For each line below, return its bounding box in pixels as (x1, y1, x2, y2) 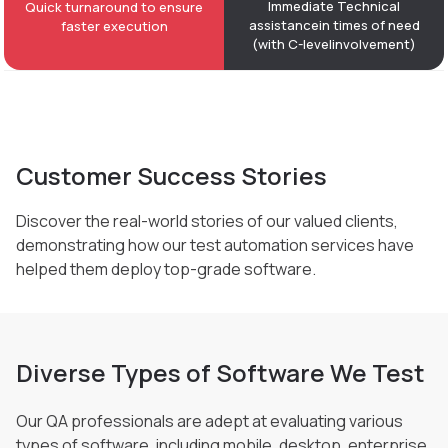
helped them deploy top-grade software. (16, 257, 316, 280)
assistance (248, 15, 319, 34)
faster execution (60, 16, 168, 35)
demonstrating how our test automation (16, 233, 311, 256)
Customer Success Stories (16, 158, 327, 192)
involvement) (332, 34, 416, 53)
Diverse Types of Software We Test (16, 355, 425, 389)
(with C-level (252, 34, 332, 53)
